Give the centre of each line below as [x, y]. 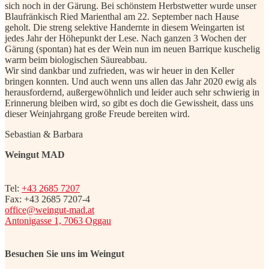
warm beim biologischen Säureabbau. [76, 60]
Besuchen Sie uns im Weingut [65, 253]
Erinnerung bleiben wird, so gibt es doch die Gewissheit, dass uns [129, 103]
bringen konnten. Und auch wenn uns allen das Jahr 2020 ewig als [131, 82]
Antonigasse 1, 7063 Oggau [58, 220]
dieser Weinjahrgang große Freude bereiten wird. [97, 114]
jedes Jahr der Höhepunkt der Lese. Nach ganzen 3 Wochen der [125, 38]
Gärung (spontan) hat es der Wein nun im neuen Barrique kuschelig [132, 49]
